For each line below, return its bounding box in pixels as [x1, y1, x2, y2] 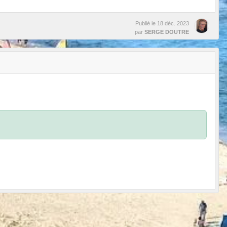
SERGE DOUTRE [144, 28, 189, 35]
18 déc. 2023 [157, 20, 189, 26]
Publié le [135, 20, 157, 26]
